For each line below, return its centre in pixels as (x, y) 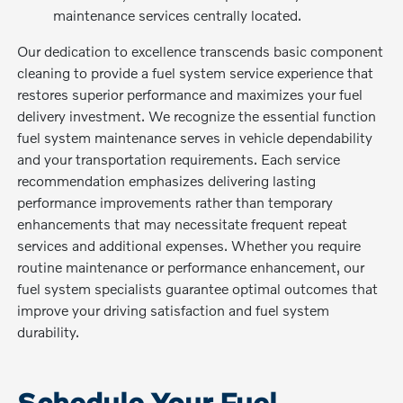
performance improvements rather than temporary (175, 201)
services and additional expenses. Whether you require (189, 245)
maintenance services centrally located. (178, 14)
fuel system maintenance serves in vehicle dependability (195, 137)
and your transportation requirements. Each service (179, 158)
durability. (49, 331)
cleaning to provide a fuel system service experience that (196, 72)
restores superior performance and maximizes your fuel (190, 94)
